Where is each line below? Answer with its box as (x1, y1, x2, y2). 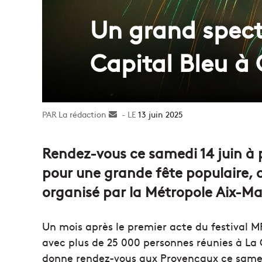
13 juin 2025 (138, 108, 183, 120)
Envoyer (117, 108, 147, 120)
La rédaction (58, 108, 106, 120)
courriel (117, 132, 146, 144)
